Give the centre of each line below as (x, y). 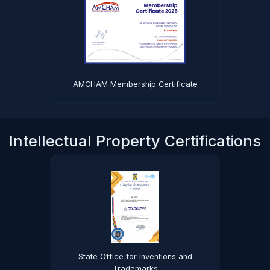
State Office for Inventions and (135, 256)
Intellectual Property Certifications (135, 141)
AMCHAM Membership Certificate (135, 84)
